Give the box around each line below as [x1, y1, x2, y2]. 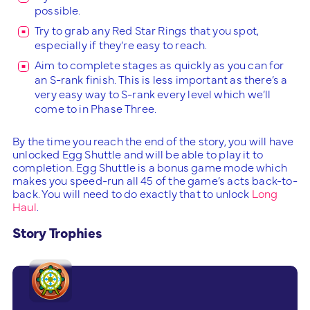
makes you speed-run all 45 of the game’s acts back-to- [12, 172, 298, 188]
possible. [35, 2, 81, 17]
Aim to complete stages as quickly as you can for [35, 57, 284, 72]
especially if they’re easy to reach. [35, 37, 208, 52]
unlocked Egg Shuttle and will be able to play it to [12, 146, 264, 161]
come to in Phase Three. [35, 100, 157, 116]
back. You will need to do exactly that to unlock [12, 185, 252, 201]
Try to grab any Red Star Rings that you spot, [35, 22, 259, 37]
